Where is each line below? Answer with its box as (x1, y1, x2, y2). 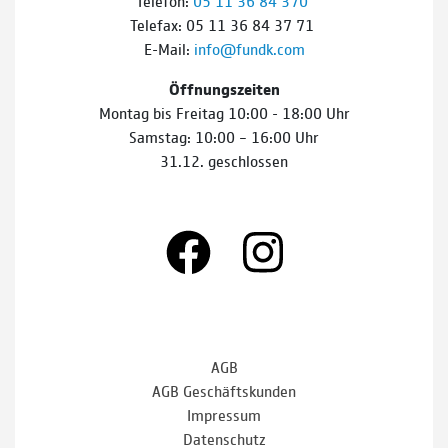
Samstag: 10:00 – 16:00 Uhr (129, 126, 319, 148)
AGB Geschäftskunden (152, 379, 296, 401)
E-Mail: (143, 38, 194, 60)
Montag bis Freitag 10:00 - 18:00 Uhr (98, 102, 350, 124)
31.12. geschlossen (160, 150, 288, 172)
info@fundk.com (193, 38, 305, 60)
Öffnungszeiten (168, 78, 280, 100)
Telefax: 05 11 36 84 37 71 (130, 14, 318, 36)
